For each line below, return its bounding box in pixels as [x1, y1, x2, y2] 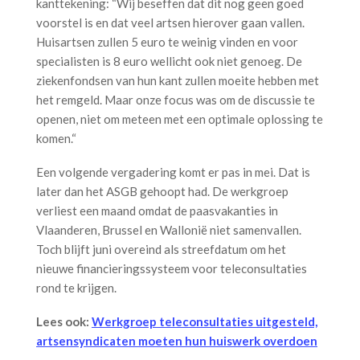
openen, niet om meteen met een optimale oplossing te [36, 111, 323, 126]
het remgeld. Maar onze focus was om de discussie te [36, 92, 315, 107]
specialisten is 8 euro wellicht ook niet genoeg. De [36, 53, 302, 68]
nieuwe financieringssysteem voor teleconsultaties [36, 260, 307, 276]
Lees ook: [36, 313, 92, 329]
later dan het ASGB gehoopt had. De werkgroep [36, 183, 288, 198]
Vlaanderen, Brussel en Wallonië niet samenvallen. [36, 222, 301, 237]
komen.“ [36, 130, 79, 145]
